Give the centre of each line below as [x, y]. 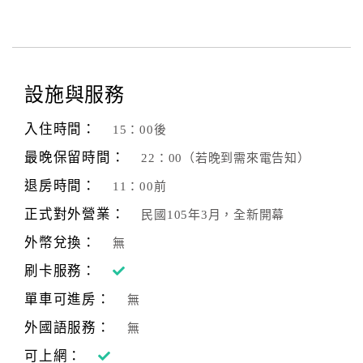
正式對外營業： [75, 214]
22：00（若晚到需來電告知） [226, 158]
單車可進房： [68, 299]
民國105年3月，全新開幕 [213, 215]
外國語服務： [68, 328]
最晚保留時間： [75, 158]
